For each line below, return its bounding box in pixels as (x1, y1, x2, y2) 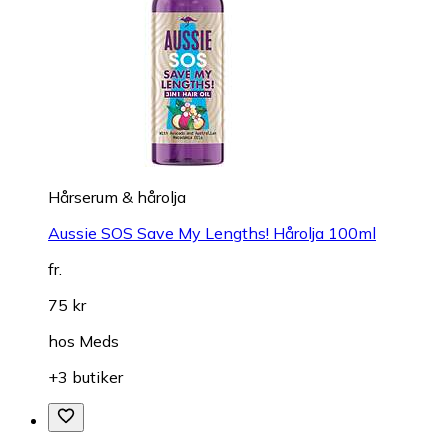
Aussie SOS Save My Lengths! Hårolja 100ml (48, 222, 376, 243)
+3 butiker (48, 366, 123, 387)
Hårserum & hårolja (48, 186, 186, 207)
